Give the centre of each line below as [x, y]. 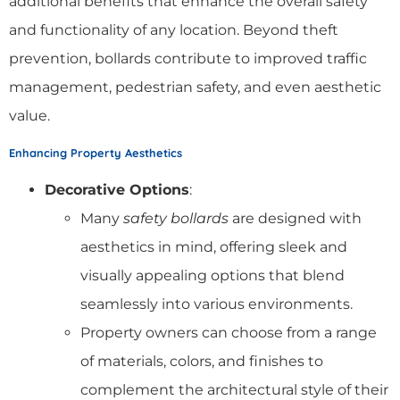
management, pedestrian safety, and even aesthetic [195, 87]
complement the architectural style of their [234, 389]
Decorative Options [117, 189]
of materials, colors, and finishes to [202, 361]
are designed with [295, 218]
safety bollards [176, 218]
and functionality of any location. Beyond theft [174, 29]
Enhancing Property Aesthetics [96, 152]
